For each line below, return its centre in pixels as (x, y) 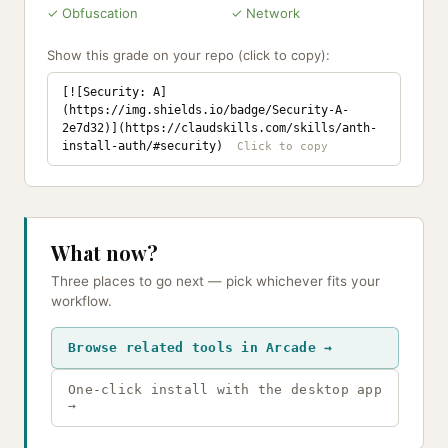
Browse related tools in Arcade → (200, 347)
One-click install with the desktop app (225, 389)
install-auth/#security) (142, 146)
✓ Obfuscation (92, 13)
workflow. (81, 301)
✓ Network (265, 13)
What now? (104, 252)
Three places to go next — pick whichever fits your (215, 281)
